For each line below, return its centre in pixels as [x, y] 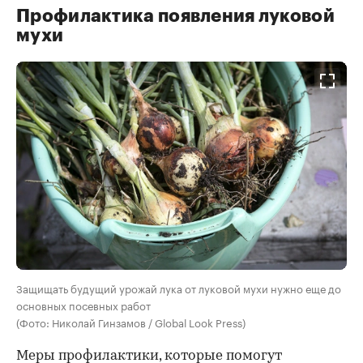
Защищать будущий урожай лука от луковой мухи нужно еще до [179, 288]
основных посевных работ [83, 305]
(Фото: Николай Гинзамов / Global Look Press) [131, 322]
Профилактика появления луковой [175, 16]
